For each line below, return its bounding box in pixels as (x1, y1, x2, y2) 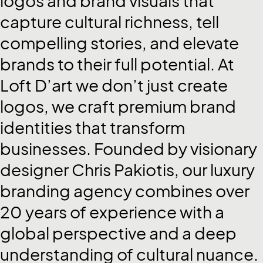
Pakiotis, (114, 160, 182, 180)
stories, (90, 33, 150, 53)
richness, (124, 12, 196, 32)
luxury (210, 160, 255, 180)
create (177, 75, 228, 95)
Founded (94, 139, 167, 159)
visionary (190, 139, 257, 159)
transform (110, 117, 185, 137)
